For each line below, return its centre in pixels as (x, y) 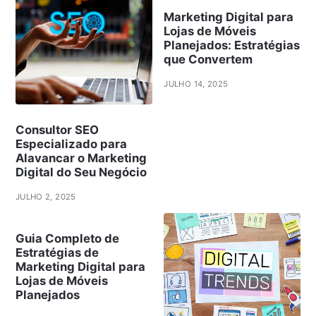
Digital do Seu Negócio (81, 172)
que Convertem (208, 59)
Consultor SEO (57, 130)
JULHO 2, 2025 (45, 197)
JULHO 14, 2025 (196, 84)
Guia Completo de (67, 239)
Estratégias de (57, 253)
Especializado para (71, 144)
